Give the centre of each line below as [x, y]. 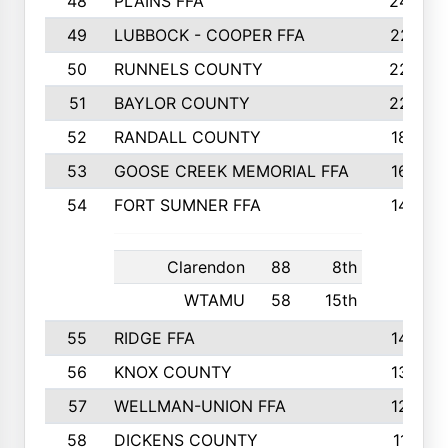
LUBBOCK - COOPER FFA [209, 35]
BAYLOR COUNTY [181, 103]
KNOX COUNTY [172, 372]
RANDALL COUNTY [187, 137]
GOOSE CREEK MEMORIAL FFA [231, 171]
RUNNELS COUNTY [188, 69]
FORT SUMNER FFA [187, 205]
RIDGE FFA [154, 338]
